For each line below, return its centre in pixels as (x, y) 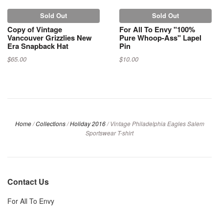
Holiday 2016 (88, 124)
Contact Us (28, 182)
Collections (50, 124)
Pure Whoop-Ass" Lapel (160, 38)
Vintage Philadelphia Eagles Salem (157, 124)
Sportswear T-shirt (109, 133)
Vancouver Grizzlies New (50, 38)
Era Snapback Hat (38, 46)
